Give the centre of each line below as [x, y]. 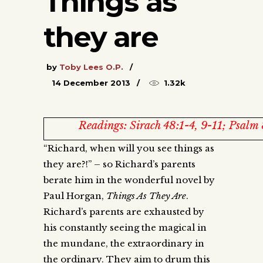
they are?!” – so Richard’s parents [119, 164]
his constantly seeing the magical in [125, 227]
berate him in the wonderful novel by [129, 180]
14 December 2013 [91, 82]
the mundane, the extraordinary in [124, 243]
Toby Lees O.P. [91, 67]
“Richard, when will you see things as [129, 148]
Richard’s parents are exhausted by [124, 211]
